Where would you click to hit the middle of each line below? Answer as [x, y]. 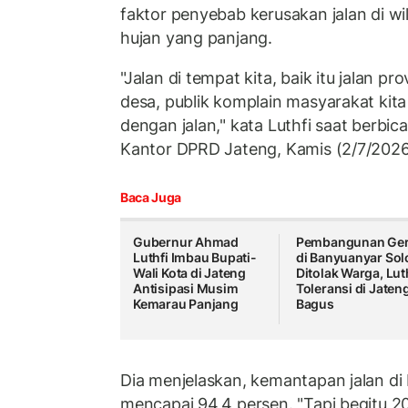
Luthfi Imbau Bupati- [195, 258]
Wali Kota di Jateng [190, 273]
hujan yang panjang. [197, 38]
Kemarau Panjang [186, 304]
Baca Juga [151, 198]
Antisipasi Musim [186, 289]
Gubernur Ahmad [186, 242]
